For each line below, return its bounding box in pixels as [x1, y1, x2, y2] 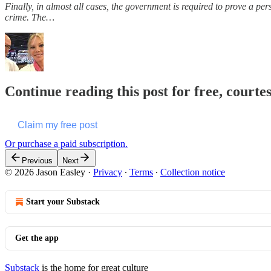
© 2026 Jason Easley [5, 166, 85, 177]
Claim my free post [18, 119, 97, 130]
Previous [22, 155, 53, 165]
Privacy [93, 166, 122, 177]
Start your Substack [26, 197, 100, 206]
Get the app [15, 233, 59, 243]
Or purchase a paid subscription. [5, 138, 128, 149]
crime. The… [5, 11, 54, 22]
